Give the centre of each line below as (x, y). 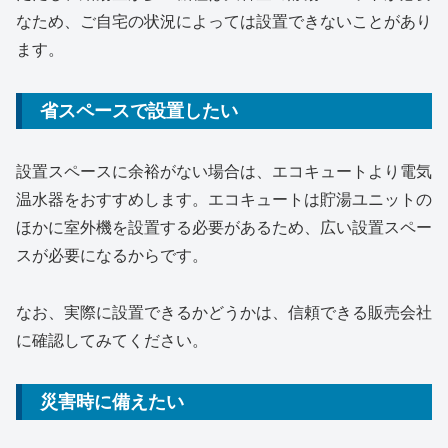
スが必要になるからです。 (112, 256)
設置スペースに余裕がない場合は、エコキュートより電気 (224, 172)
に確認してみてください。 (112, 341)
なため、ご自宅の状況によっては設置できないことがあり (224, 22)
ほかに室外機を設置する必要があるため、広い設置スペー (224, 228)
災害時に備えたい (112, 402)
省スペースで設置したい (139, 111)
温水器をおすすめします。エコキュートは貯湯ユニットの (224, 200)
